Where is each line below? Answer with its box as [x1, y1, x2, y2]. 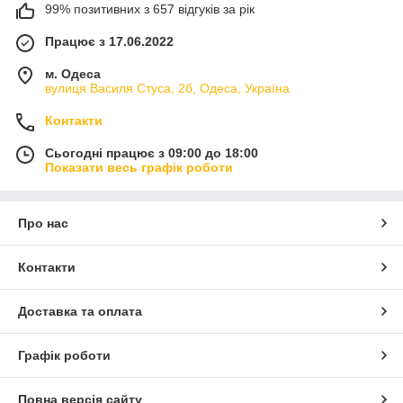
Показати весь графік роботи [45, 159, 233, 175]
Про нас [18, 215, 68, 230]
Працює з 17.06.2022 [45, 33, 174, 49]
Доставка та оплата [18, 303, 142, 318]
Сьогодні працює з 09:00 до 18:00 [45, 145, 258, 160]
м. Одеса [45, 66, 101, 81]
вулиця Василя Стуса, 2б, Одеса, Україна [45, 80, 290, 95]
